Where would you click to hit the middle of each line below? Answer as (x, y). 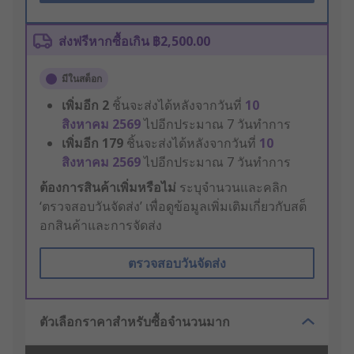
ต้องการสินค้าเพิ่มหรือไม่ (108, 188)
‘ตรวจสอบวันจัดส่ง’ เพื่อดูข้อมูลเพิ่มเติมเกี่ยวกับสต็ (173, 207)
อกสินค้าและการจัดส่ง (101, 226)
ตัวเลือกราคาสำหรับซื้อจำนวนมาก (135, 322)
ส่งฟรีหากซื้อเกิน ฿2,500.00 (134, 41)
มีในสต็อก (82, 79)
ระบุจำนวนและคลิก (232, 188)
